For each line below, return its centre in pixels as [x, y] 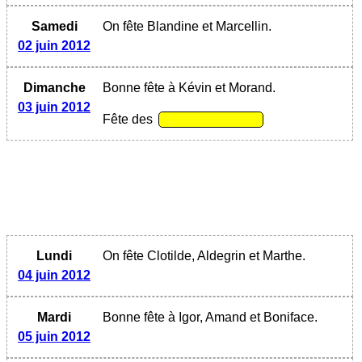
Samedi [54, 26]
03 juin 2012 [54, 107]
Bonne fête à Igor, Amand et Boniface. [210, 317]
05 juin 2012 [54, 336]
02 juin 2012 [54, 45]
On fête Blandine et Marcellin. [187, 26]
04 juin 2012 [54, 275]
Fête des [129, 119]
